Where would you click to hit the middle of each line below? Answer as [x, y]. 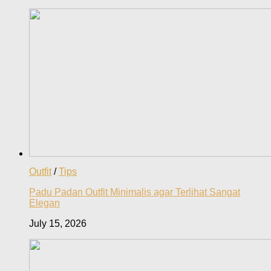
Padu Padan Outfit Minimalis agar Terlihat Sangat [135, 192]
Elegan [44, 203]
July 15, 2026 [58, 224]
